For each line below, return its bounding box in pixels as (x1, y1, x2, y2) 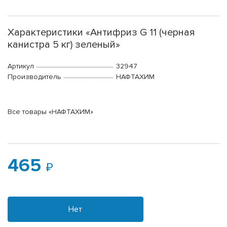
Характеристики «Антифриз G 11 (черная (8, 26, 195, 39)
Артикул (8, 62, 34, 71)
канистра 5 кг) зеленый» (8, 39, 120, 51)
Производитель (8, 72, 61, 82)
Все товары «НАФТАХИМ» (8, 107, 93, 117)
